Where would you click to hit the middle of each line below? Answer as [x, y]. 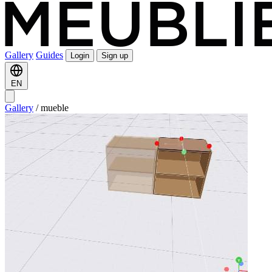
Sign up [115, 56]
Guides [49, 55]
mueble [55, 108]
